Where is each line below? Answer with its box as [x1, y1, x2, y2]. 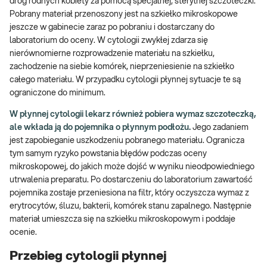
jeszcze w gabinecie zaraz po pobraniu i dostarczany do [10, 23, 215, 32]
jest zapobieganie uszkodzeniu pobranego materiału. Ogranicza [10, 136, 244, 145]
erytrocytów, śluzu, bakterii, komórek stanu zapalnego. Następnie [10, 202, 252, 211]
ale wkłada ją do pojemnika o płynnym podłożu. [10, 123, 191, 132]
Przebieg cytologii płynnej [10, 249, 167, 262]
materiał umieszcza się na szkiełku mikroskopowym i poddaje [10, 215, 235, 224]
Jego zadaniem [191, 123, 249, 132]
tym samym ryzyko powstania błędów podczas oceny [10, 150, 207, 159]
